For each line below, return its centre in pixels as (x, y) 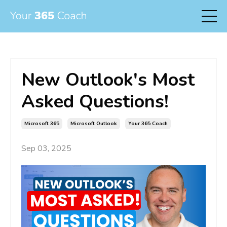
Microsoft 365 (42, 124)
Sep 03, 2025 (46, 148)
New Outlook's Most (108, 80)
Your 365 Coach (148, 124)
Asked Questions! (95, 102)
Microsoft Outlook (94, 124)
